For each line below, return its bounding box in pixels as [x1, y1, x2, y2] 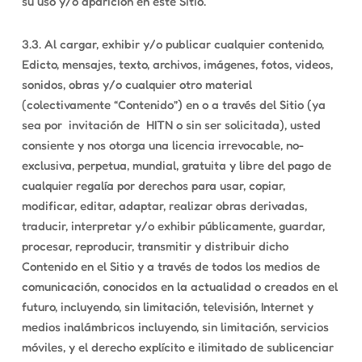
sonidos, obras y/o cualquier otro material [21, 77, 252, 92]
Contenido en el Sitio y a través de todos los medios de [21, 259, 320, 274]
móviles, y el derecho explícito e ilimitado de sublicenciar [21, 339, 334, 355]
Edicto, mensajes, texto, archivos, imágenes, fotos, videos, [21, 57, 333, 72]
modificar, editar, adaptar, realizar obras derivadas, [21, 198, 307, 213]
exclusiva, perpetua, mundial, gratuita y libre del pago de [21, 158, 331, 173]
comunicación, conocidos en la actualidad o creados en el [21, 279, 338, 294]
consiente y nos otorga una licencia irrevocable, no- [21, 137, 304, 153]
